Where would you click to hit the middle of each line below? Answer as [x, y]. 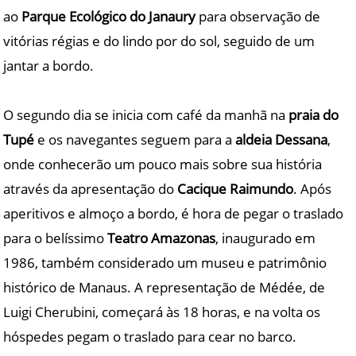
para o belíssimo [56, 238]
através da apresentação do [91, 189]
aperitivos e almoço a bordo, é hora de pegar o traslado [174, 214]
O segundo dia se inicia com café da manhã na [146, 115]
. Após [313, 189]
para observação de [258, 17]
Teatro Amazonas [162, 238]
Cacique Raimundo [236, 189]
